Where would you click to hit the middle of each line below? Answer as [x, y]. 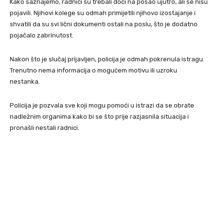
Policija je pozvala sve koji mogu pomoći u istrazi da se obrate [102, 105]
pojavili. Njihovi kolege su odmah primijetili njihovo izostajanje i [103, 13]
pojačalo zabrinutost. [42, 35]
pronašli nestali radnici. [45, 127]
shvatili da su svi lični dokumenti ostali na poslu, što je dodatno [104, 24]
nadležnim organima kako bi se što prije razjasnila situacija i [99, 116]
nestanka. [25, 81]
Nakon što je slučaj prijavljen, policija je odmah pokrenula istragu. [107, 59]
